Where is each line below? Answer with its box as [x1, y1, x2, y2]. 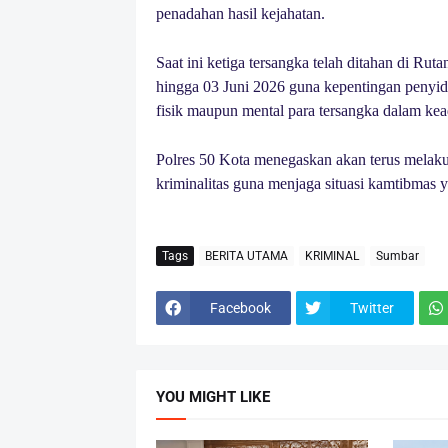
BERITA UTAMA [204, 248, 288, 263]
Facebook [209, 299, 271, 316]
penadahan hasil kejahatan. [155, 5, 325, 23]
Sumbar [375, 248, 419, 263]
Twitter [349, 299, 394, 316]
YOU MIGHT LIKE [155, 388, 270, 407]
